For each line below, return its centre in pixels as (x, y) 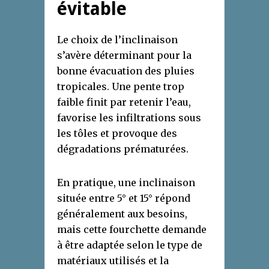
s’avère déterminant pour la (124, 56)
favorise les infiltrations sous (129, 118)
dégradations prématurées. (123, 149)
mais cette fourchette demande (132, 230)
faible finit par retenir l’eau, (124, 102)
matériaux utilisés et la (113, 261)
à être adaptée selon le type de (130, 245)
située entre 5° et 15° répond (124, 198)
